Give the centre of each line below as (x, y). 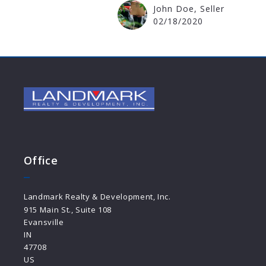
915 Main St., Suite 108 (68, 210)
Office (41, 160)
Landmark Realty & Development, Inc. (97, 197)
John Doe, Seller (189, 9)
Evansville (44, 222)
